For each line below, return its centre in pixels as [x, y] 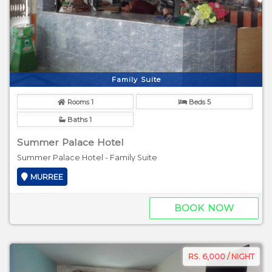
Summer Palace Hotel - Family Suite [87, 157]
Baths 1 [79, 119]
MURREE [47, 177]
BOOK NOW [204, 208]
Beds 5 [199, 102]
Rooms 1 [79, 102]
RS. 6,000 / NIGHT [221, 256]
